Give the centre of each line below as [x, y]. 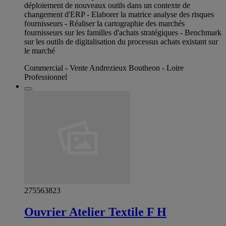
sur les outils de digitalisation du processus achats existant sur [121, 42]
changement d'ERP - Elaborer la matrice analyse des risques [119, 15]
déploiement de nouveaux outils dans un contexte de [107, 6]
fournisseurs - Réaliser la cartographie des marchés [104, 24]
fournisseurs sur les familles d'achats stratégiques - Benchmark [123, 33]
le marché [40, 51]
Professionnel [46, 77]
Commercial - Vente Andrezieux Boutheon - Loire [104, 68]
